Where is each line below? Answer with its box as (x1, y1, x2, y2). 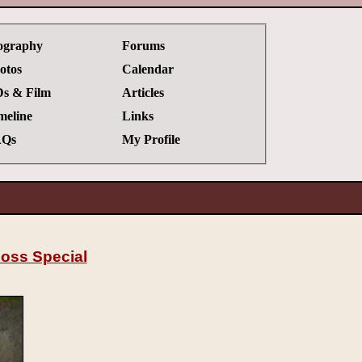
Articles (121, 85, 164, 99)
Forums (121, 38, 165, 53)
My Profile (121, 132, 180, 146)
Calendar (121, 61, 174, 76)
